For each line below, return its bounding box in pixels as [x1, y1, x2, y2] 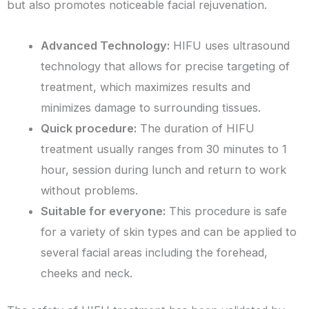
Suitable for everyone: [41, 203, 166, 218]
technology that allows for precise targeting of [41, 59, 290, 73]
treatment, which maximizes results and [41, 79, 251, 94]
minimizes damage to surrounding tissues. [41, 100, 261, 114]
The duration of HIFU [137, 121, 255, 135]
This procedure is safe [166, 203, 288, 218]
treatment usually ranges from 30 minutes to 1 [41, 141, 288, 156]
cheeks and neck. [41, 266, 133, 280]
